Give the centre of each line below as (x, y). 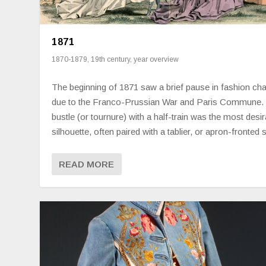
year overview (156, 59)
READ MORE (87, 164)
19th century (111, 59)
